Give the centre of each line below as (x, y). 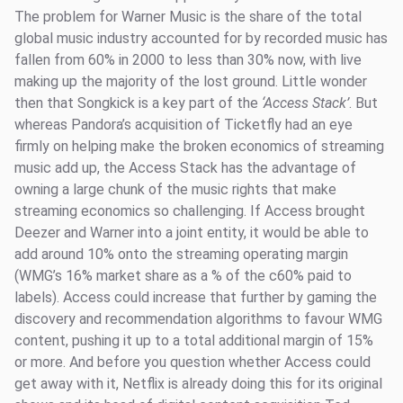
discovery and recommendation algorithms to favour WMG (198, 319)
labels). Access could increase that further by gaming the (196, 297)
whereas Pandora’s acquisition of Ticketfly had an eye (184, 125)
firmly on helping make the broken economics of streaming (199, 146)
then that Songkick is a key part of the (138, 103)
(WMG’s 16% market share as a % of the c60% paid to (183, 276)
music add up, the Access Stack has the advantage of (185, 168)
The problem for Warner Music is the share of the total (188, 17)
